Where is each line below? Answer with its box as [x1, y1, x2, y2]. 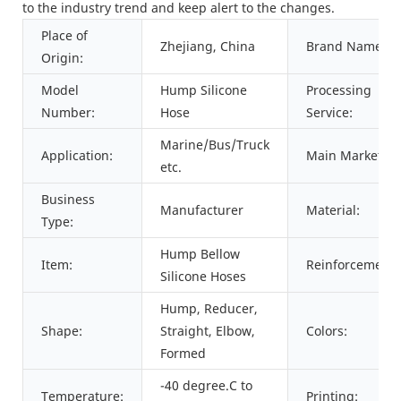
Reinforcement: [306, 255, 398, 273]
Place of [41, 26, 88, 44]
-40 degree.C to [160, 376, 252, 394]
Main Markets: [306, 146, 392, 164]
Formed [160, 344, 206, 362]
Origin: [41, 48, 83, 66]
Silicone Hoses [160, 267, 246, 285]
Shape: [41, 321, 82, 339]
